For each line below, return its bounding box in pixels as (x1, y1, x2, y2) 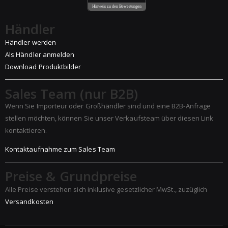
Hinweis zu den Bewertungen (92, 4, 141, 9)
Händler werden (5, 38, 56, 47)
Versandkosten (5, 197, 53, 207)
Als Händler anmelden (5, 50, 75, 60)
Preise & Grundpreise (5, 166, 137, 185)
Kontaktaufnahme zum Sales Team (5, 144, 115, 154)
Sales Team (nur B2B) (5, 84, 138, 103)
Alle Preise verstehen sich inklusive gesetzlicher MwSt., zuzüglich (5, 185, 208, 194)
